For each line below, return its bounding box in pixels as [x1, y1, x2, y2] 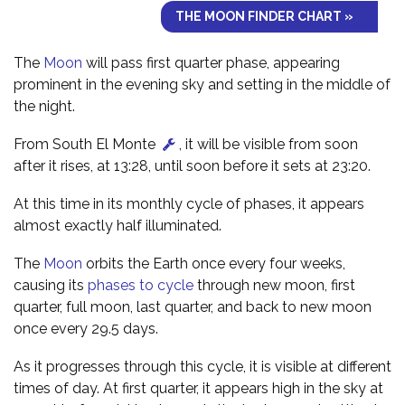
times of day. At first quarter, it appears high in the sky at [14, 379, 383, 397]
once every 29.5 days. [14, 319, 158, 337]
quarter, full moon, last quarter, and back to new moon [14, 297, 372, 316]
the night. [14, 97, 75, 115]
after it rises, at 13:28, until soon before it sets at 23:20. [14, 156, 371, 174]
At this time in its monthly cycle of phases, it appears [14, 194, 364, 212]
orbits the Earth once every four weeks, [82, 254, 345, 272]
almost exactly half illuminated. [14, 216, 221, 234]
